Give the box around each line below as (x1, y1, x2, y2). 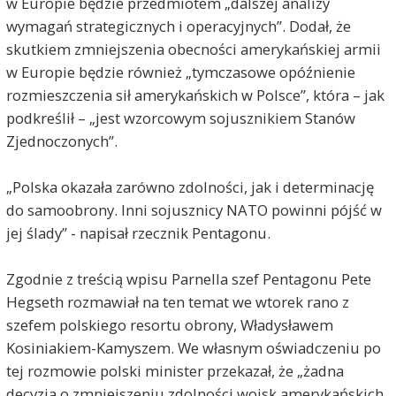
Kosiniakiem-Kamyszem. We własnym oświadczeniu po (5, 337, 381, 358)
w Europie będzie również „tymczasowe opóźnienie (5, 61, 355, 82)
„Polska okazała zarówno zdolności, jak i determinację (5, 176, 374, 197)
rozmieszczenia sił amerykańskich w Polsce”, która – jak (5, 84, 385, 105)
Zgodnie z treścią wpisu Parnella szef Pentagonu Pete (5, 268, 371, 289)
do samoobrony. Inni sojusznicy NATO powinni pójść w (5, 199, 382, 220)
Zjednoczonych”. (5, 130, 118, 151)
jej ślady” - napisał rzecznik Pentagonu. (5, 222, 270, 243)
